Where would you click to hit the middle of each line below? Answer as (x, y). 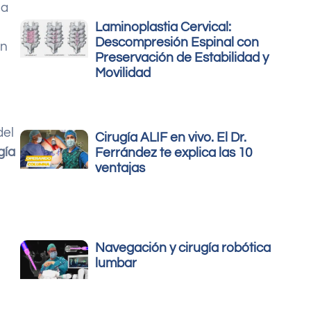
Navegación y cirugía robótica (183, 248)
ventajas (120, 168)
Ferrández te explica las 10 (174, 153)
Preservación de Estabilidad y (182, 58)
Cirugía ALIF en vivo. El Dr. (171, 138)
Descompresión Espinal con (177, 43)
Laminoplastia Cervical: (163, 27)
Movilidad (123, 73)
